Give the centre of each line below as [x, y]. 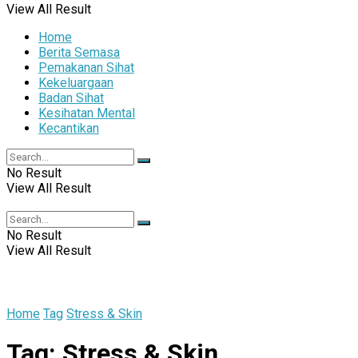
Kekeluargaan [76, 83]
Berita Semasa [79, 52]
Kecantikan [69, 128]
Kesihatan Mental [87, 113]
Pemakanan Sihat [86, 68]
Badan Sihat [71, 98]
